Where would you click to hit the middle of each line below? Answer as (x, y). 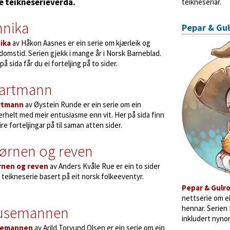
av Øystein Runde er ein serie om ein (82, 104)
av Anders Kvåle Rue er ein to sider (104, 166)
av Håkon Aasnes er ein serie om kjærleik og (81, 43)
